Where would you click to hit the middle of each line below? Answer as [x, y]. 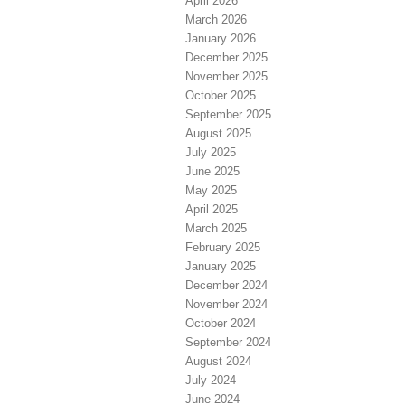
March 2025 [216, 229]
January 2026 [221, 39]
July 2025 [211, 153]
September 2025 [228, 115]
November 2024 [226, 305]
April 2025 [212, 210]
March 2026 [216, 20]
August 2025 [218, 134]
